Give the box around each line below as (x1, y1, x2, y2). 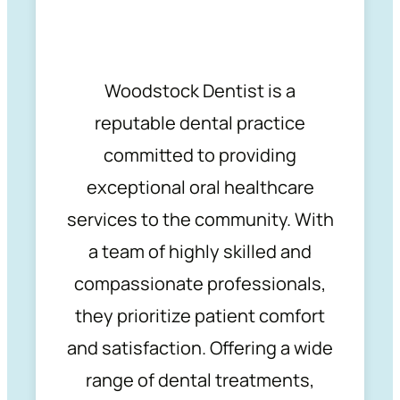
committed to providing (104, 143, 296, 168)
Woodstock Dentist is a (104, 79, 296, 104)
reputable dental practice (95, 111, 305, 136)
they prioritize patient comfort (75, 304, 325, 329)
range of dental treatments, (86, 368, 314, 393)
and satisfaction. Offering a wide (67, 336, 333, 361)
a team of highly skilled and (88, 239, 312, 264)
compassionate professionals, (74, 271, 326, 296)
